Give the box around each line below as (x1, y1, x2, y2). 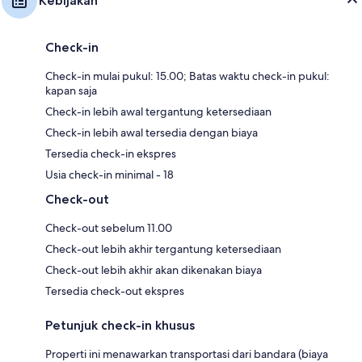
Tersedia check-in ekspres (45, 146, 176, 162)
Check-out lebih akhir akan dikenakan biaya (45, 263, 262, 278)
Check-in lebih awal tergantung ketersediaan (45, 104, 271, 120)
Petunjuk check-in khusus (45, 318, 195, 334)
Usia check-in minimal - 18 (45, 167, 174, 183)
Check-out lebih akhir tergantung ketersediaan (45, 242, 281, 257)
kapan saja (45, 83, 97, 99)
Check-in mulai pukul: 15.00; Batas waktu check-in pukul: (45, 69, 330, 84)
